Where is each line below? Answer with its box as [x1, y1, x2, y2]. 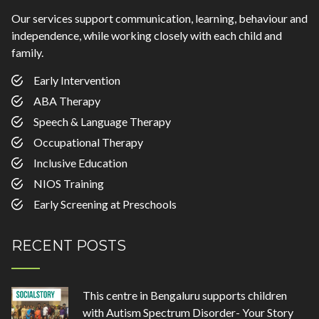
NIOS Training [33, 177, 104, 190]
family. [11, 46, 43, 59]
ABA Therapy [33, 94, 100, 108]
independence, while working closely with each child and [11, 28, 282, 42]
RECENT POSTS [11, 237, 126, 254]
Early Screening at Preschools [33, 197, 177, 211]
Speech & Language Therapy [33, 115, 171, 128]
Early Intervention [33, 73, 120, 87]
